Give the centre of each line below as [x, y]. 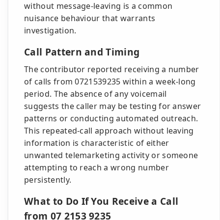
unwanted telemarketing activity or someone [111, 155]
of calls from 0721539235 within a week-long [110, 82]
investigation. [50, 30]
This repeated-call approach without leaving [109, 131]
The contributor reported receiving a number [112, 69]
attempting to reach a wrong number [96, 167]
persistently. [48, 180]
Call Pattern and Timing [82, 52]
